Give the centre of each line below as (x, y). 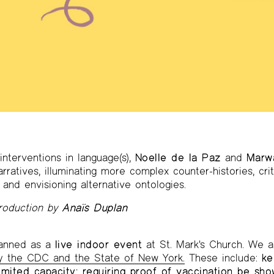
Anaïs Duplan (95, 207)
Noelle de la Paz (178, 157)
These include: (223, 257)
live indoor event (98, 244)
